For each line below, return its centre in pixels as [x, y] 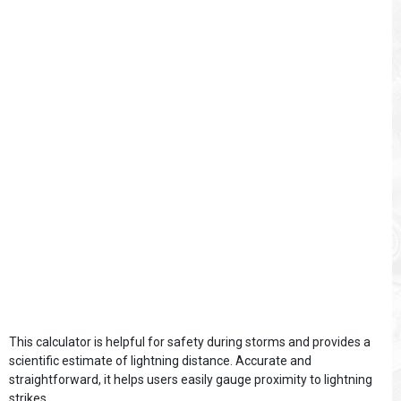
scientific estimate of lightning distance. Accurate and [160, 360]
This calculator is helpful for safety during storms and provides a [190, 341]
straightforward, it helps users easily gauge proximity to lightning [191, 379]
